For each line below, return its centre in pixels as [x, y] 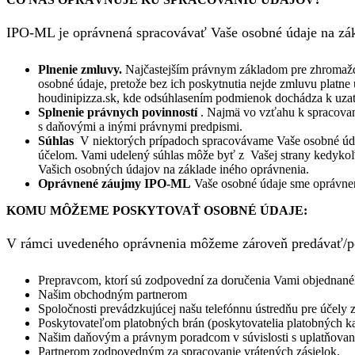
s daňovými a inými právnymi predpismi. [140, 127]
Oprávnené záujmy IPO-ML [116, 184]
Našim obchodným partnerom [113, 295]
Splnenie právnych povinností [119, 113]
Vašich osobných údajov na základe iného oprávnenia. [174, 170]
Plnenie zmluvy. [80, 70]
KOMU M [34, 211]
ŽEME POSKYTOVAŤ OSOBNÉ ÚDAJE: [189, 211]
